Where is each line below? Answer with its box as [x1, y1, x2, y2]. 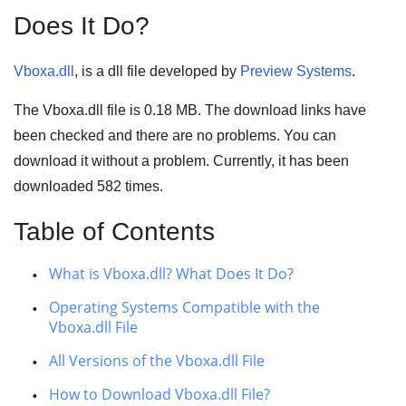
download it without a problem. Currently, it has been [14, 153, 349, 169]
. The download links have [198, 102, 366, 118]
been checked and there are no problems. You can [14, 128, 336, 143]
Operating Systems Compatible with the [49, 297, 320, 317]
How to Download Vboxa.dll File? [49, 384, 270, 404]
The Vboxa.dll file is [14, 102, 144, 118]
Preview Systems [240, 63, 352, 79]
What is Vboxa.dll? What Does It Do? [49, 264, 294, 284]
